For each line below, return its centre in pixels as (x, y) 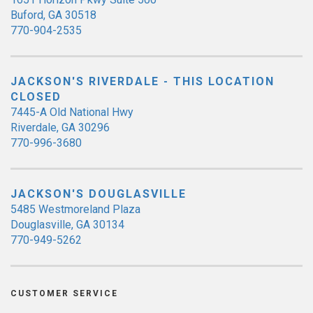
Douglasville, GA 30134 (67, 224)
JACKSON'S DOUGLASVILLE (99, 194)
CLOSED (36, 96)
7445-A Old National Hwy (72, 112)
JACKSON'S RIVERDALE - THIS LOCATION (143, 81)
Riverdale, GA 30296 (60, 127)
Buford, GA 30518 (53, 15)
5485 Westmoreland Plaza (75, 209)
